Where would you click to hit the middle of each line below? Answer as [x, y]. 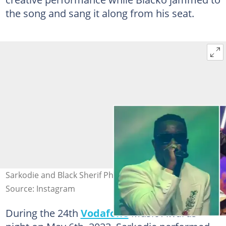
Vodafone [104, 213]
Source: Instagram [40, 188]
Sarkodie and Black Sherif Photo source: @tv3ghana [103, 175]
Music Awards [162, 213]
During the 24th [43, 213]
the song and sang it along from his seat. [100, 13]
